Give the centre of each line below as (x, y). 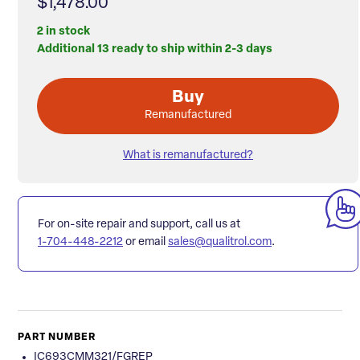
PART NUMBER (57, 337)
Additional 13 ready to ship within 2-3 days (155, 49)
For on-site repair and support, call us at (139, 224)
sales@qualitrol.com (220, 242)
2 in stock (63, 31)
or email (145, 242)
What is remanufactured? (188, 155)
